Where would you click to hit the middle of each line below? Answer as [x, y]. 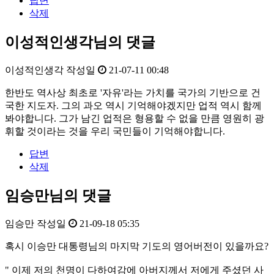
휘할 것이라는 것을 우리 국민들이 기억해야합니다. [115, 131]
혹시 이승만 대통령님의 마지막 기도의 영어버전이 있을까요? [137, 246]
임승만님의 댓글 [58, 196]
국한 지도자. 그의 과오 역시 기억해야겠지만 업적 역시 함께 [133, 106]
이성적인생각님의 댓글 [80, 43]
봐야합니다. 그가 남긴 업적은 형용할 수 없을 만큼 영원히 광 [135, 119]
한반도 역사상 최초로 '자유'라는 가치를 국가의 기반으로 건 [133, 93]
